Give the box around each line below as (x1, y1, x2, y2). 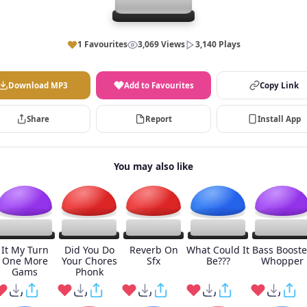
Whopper (261, 254, 304, 267)
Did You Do (64, 243, 114, 256)
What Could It (186, 243, 249, 256)
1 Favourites (77, 38, 127, 50)
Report (145, 114, 172, 124)
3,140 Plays (195, 38, 241, 50)
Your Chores (61, 254, 117, 267)
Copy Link (260, 80, 299, 90)
